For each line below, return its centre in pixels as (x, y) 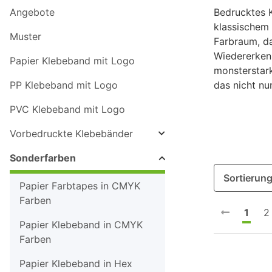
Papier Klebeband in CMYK (81, 225)
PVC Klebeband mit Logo (67, 110)
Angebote (32, 12)
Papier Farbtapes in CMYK (80, 186)
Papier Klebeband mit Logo (72, 61)
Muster (25, 37)
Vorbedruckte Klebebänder (71, 134)
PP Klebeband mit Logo (64, 85)
